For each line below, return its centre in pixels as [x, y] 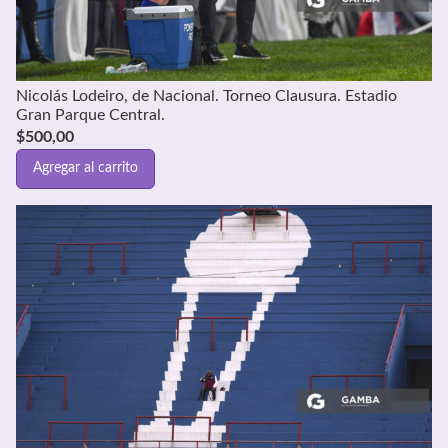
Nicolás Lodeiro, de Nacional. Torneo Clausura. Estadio [206, 95]
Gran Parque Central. [90, 114]
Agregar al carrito [85, 168]
